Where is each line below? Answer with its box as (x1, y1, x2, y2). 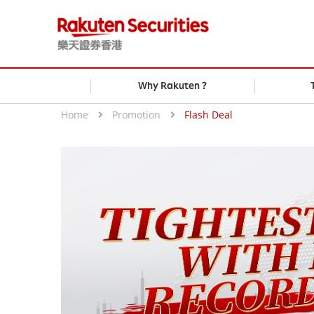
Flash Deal (184, 107, 233, 121)
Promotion (112, 107, 161, 121)
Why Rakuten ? (138, 78, 207, 91)
